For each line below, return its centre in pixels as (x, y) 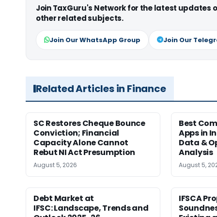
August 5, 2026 (55, 165)
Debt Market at (64, 198)
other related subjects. (80, 18)
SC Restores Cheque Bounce (89, 123)
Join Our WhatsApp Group (95, 40)
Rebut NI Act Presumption (85, 152)
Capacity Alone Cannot (81, 142)
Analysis (196, 152)
